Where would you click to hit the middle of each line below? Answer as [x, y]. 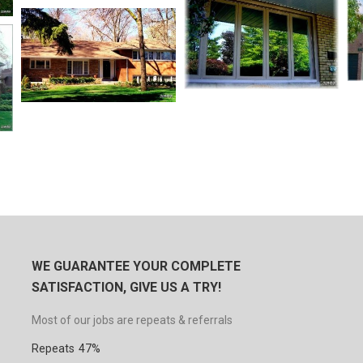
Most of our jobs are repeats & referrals [132, 320]
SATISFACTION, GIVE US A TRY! [126, 287]
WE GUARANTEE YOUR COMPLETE [136, 266]
